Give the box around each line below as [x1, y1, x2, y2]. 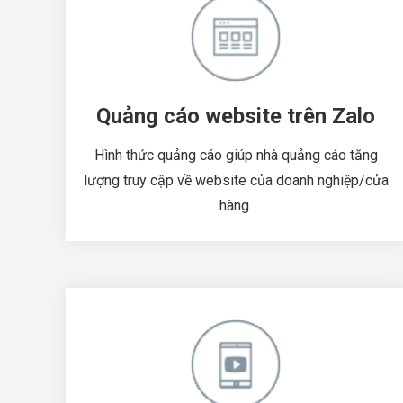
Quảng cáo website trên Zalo [96, 103, 375, 129]
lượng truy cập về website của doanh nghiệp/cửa [83, 171, 389, 189]
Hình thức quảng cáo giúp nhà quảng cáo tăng [94, 146, 378, 164]
